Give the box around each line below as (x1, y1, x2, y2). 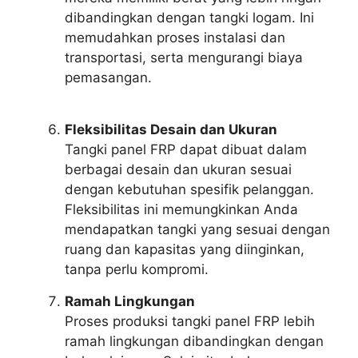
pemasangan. (65, 70, 152, 86)
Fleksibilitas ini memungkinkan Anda (65, 201, 298, 218)
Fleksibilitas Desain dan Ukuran (65, 121, 277, 138)
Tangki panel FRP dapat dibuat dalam (65, 141, 307, 158)
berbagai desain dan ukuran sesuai (65, 161, 292, 178)
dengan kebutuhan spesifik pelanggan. (65, 181, 314, 198)
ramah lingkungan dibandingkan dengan (65, 333, 324, 350)
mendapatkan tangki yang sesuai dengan (65, 221, 330, 238)
